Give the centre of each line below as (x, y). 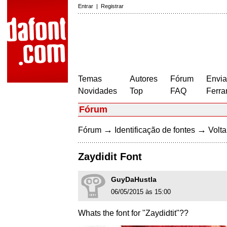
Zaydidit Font (110, 157)
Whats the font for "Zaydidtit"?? (133, 213)
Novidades (98, 91)
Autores (144, 79)
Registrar (112, 6)
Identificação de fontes (155, 130)
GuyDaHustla (134, 180)
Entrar (86, 6)
